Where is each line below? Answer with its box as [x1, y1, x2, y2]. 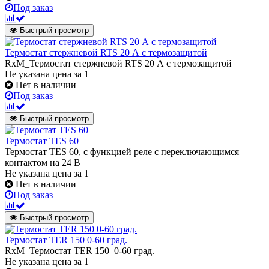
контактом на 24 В [5, 157, 80, 168]
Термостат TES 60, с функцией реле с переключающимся [5, 147, 239, 157]
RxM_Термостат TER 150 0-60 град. [5, 246, 154, 256]
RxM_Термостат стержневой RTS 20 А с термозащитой [5, 58, 232, 69]
